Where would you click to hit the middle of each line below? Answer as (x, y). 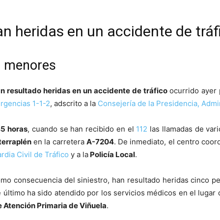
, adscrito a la (74, 104)
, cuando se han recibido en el (82, 129)
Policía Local (112, 155)
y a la (79, 155)
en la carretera (59, 142)
